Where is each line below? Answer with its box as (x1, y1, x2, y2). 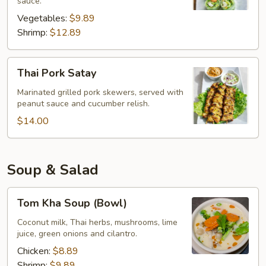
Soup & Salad (7, 160, 99, 179)
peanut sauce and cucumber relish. (17, 98, 150, 109)
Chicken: (17, 245, 53, 258)
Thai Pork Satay (17, 66, 96, 80)
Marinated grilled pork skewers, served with (17, 87, 183, 98)
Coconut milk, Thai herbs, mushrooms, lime (17, 217, 178, 228)
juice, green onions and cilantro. (17, 228, 137, 239)
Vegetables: (17, 12, 69, 25)
